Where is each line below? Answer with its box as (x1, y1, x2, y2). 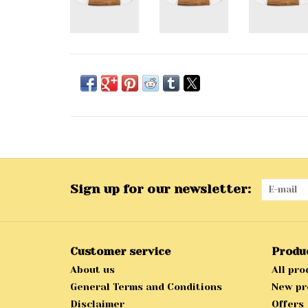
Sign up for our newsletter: (70, 182, 251, 197)
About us (70, 264, 115, 276)
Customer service (70, 245, 170, 258)
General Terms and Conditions (70, 281, 222, 293)
